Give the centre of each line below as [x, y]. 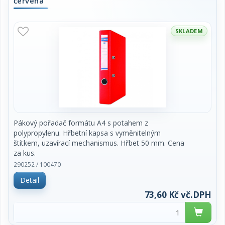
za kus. [25, 153]
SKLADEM [189, 31]
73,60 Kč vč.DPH [178, 195]
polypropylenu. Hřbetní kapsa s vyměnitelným [87, 133]
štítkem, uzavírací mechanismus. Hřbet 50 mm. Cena [99, 143]
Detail [30, 180]
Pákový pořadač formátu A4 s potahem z [81, 123]
